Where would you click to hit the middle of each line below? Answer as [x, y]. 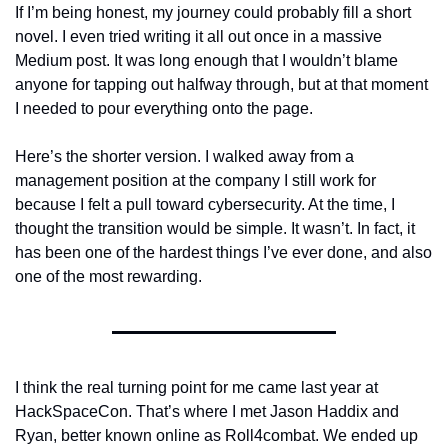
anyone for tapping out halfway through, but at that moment [221, 84]
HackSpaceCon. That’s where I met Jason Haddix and [207, 411]
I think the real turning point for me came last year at [196, 387]
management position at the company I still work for [195, 180]
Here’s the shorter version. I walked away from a [184, 156]
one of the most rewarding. [110, 276]
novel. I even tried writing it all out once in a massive [198, 36]
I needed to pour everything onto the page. [164, 108]
